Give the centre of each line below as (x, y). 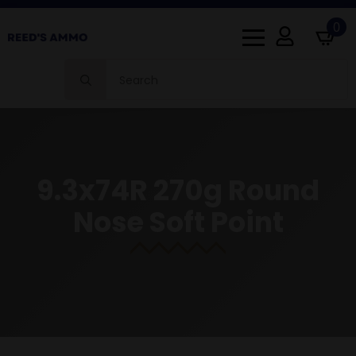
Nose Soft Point (178, 222)
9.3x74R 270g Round (178, 190)
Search (84, 67)
